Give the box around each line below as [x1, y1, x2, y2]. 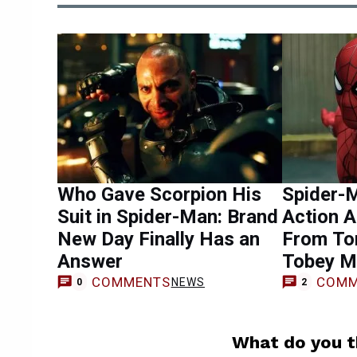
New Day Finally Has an [57, 227, 260, 250]
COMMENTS [91, 273, 171, 290]
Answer [57, 249, 123, 273]
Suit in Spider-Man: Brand [57, 205, 278, 228]
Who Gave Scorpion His [57, 182, 261, 206]
